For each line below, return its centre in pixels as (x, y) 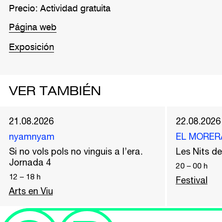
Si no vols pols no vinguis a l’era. (76, 151)
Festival (192, 180)
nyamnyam (31, 136)
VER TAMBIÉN (55, 91)
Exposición (31, 48)
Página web (32, 28)
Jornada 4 (30, 162)
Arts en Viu (31, 191)
